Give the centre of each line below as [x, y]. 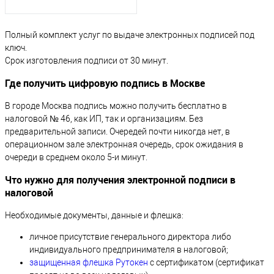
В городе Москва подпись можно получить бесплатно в [116, 106]
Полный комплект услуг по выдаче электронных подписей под [130, 35]
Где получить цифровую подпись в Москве [105, 83]
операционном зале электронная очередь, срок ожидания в [124, 145]
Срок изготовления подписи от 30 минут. [87, 61]
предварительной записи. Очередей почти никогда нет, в [117, 132]
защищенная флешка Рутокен [89, 263]
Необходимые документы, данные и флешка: [94, 216]
